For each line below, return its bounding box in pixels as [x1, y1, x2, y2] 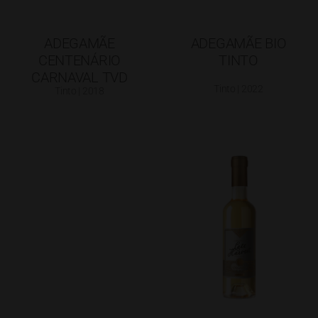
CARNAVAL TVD [31, 68, 128, 86]
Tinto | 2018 [55, 84, 104, 97]
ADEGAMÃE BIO [190, 34, 287, 52]
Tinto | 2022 [214, 82, 263, 94]
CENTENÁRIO [38, 51, 121, 69]
